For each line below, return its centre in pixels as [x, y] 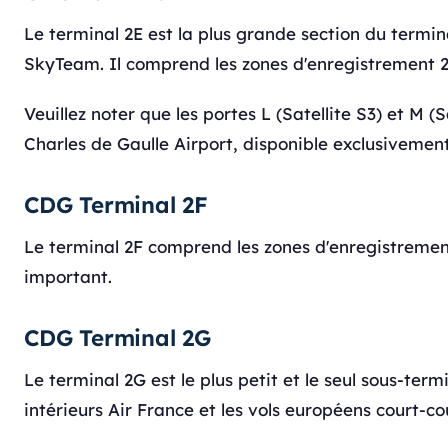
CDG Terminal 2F [116, 205]
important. [68, 276]
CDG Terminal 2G [117, 338]
